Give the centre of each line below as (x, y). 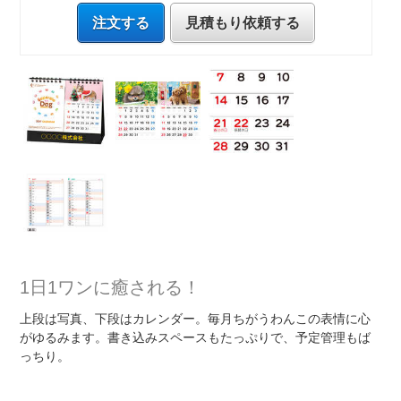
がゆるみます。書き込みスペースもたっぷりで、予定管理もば (196, 338)
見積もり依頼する (243, 22)
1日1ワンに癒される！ (111, 288)
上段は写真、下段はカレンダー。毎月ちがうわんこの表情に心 (196, 319)
